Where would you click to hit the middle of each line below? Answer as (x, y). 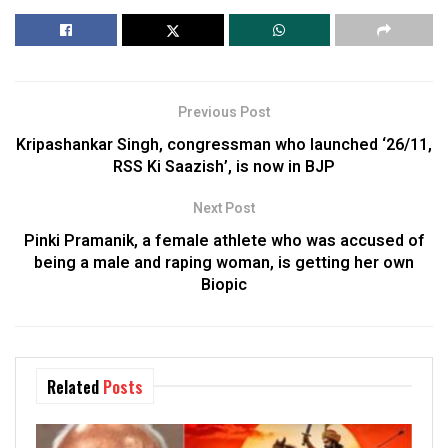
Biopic (224, 285)
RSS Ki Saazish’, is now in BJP (224, 167)
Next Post (224, 209)
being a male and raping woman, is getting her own (224, 263)
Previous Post (224, 113)
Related (73, 387)
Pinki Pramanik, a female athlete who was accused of (224, 241)
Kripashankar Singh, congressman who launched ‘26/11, (224, 145)
